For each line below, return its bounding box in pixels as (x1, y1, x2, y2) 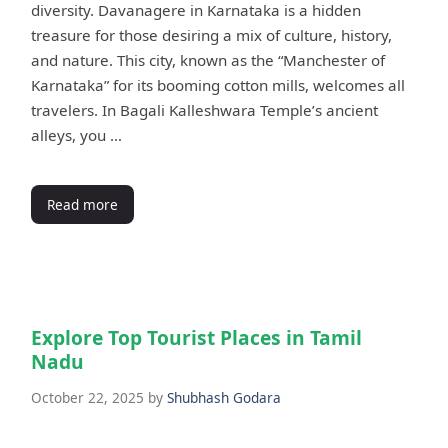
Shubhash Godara (167, 387, 281, 407)
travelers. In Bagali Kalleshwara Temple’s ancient (31, 100, 378, 120)
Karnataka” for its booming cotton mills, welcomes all (31, 75, 405, 95)
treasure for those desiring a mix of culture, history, (31, 25, 392, 45)
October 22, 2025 (31, 387, 144, 407)
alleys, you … (31, 125, 122, 145)
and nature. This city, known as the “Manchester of (31, 50, 385, 70)
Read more (47, 194, 118, 214)
